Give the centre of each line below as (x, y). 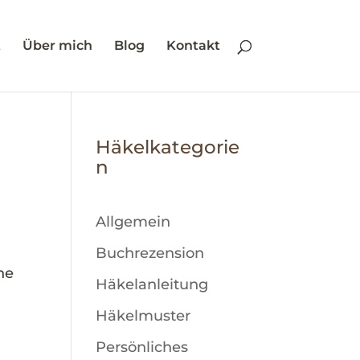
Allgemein (133, 222)
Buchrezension (150, 253)
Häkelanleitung (152, 284)
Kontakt (193, 45)
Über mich (57, 45)
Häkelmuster (143, 316)
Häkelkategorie (168, 147)
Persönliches (142, 347)
